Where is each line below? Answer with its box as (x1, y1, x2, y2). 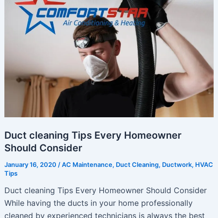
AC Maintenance (61, 160, 112, 168)
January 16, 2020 (4, 160, 58, 168)
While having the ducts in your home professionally (4, 198, 193, 208)
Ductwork (162, 160, 192, 168)
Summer (3, 32, 35, 42)
